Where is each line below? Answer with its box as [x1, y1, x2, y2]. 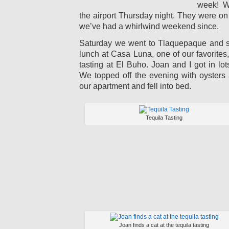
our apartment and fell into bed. [79, 82, 191, 90]
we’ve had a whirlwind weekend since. [79, 22, 219, 31]
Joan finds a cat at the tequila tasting [119, 222, 209, 228]
